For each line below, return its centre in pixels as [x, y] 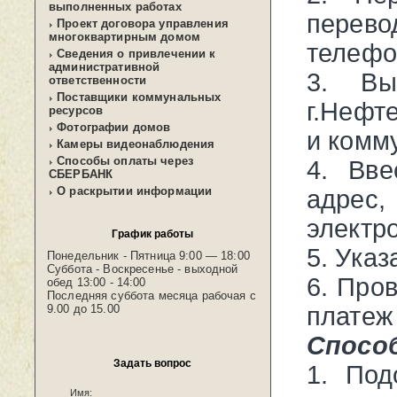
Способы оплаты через [125, 161]
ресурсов [76, 110]
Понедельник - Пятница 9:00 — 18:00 [148, 256]
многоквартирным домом [125, 37]
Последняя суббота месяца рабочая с [152, 296]
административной [105, 67]
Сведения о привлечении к [136, 54]
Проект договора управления [143, 23]
